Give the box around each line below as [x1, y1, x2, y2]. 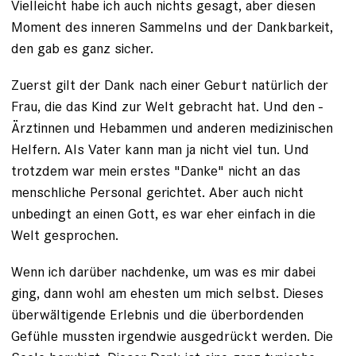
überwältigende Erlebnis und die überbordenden [11, 305, 304, 323]
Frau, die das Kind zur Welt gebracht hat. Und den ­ [11, 97, 323, 115]
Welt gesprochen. [11, 226, 118, 244]
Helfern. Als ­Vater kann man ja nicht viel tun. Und [11, 140, 309, 158]
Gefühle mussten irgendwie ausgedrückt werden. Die [11, 327, 333, 345]
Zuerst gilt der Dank [11, 75, 139, 94]
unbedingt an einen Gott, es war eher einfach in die [11, 204, 315, 222]
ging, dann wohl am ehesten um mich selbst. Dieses [11, 284, 323, 302]
